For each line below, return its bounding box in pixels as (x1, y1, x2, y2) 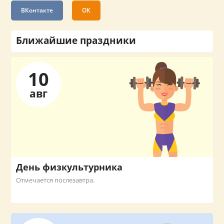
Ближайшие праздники (16, 34, 136, 47)
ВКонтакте (21, 6, 53, 15)
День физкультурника (16, 161, 123, 173)
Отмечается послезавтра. (16, 175, 95, 185)
